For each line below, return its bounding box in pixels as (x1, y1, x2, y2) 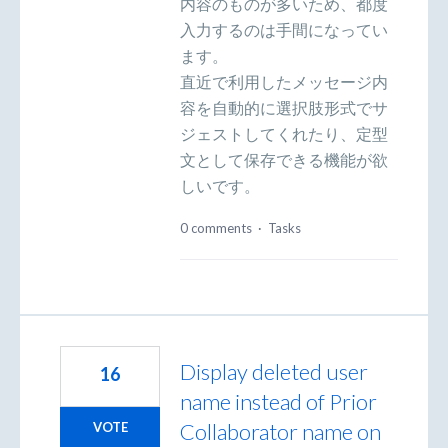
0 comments (180, 220, 252, 237)
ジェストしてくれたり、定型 (180, 123, 388, 143)
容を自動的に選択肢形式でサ (180, 97, 388, 117)
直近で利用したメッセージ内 (180, 71, 388, 91)
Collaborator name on (180, 418, 381, 446)
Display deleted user (180, 358, 368, 386)
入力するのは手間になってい (180, 19, 388, 39)
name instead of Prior (180, 388, 377, 416)
